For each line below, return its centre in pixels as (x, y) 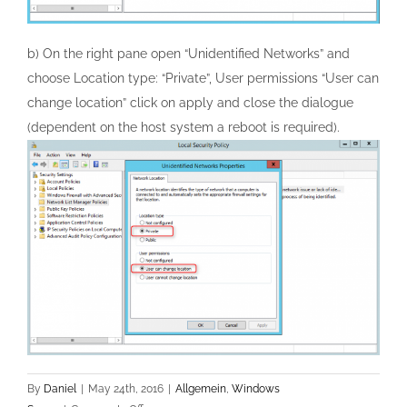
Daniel (60, 389)
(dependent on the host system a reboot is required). (184, 128)
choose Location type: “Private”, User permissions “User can (203, 79)
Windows (256, 389)
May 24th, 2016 (126, 389)
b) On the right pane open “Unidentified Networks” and (189, 54)
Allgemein (201, 389)
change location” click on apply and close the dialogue (190, 103)
